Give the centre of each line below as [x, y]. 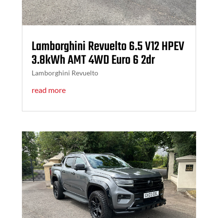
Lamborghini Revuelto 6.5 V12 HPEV [108, 46]
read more [48, 90]
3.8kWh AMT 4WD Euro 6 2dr [93, 60]
